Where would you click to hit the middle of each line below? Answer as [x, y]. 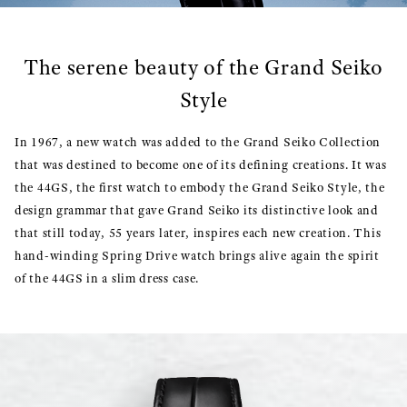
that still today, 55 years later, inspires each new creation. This [198, 233]
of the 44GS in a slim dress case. [107, 278]
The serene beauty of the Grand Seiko [203, 67]
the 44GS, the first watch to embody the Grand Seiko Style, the [200, 188]
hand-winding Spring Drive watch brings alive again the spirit [197, 256]
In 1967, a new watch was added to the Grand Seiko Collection [198, 142]
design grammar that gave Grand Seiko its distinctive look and [197, 210]
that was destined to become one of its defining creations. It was [201, 165]
